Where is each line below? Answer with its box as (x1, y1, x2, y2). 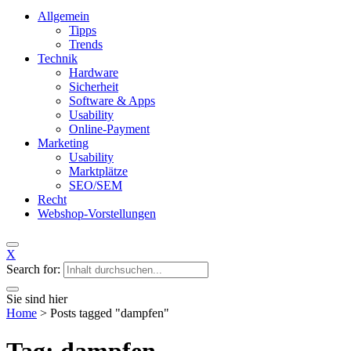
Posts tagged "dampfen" (50, 306, 169, 320)
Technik (38, 51, 78, 65)
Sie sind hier (6, 291, 67, 306)
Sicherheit (69, 79, 118, 93)
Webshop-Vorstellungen (38, 206, 156, 220)
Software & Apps (69, 93, 155, 107)
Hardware (69, 65, 118, 79)
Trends (69, 37, 103, 51)
